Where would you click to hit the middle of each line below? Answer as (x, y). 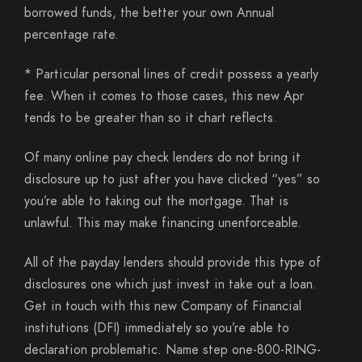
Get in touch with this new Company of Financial (163, 306)
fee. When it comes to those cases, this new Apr (164, 96)
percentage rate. (72, 35)
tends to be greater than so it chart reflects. (151, 118)
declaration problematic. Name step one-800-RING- (173, 350)
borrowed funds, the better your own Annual (149, 13)
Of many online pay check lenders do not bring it (162, 158)
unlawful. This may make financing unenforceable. (163, 223)
